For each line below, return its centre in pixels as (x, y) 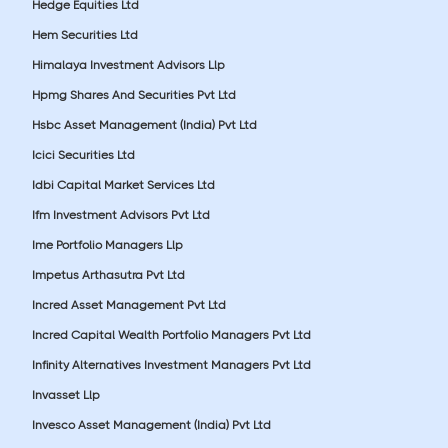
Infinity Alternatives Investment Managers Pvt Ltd (171, 364)
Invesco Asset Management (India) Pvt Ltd (151, 424)
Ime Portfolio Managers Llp (107, 244)
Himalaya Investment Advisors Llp (128, 64)
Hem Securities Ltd (85, 34)
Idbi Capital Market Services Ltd (123, 184)
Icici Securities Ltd (83, 154)
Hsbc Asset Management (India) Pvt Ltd (144, 124)
